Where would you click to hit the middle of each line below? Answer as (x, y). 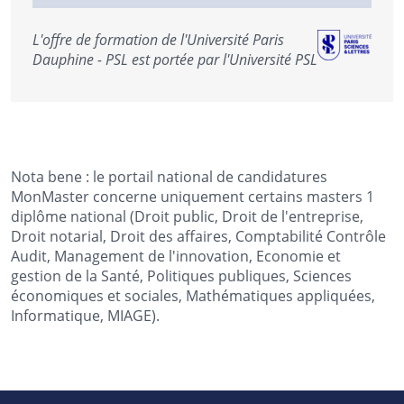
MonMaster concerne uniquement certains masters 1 (193, 197)
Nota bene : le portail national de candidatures (169, 177)
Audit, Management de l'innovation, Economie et (176, 256)
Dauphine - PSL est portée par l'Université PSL (175, 60)
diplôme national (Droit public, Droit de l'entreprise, (187, 216)
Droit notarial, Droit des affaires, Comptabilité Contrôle (198, 236)
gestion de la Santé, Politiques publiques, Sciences (181, 276)
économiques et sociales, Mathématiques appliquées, (193, 296)
